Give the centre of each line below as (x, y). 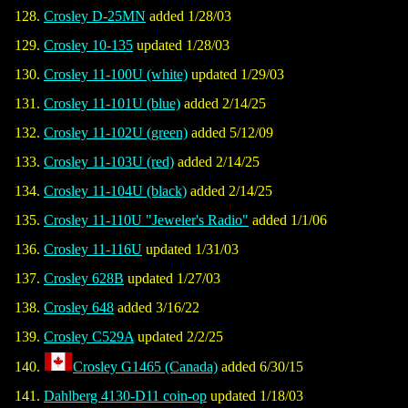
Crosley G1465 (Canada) (145, 367)
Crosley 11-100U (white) (116, 75)
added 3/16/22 (157, 308)
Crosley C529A (89, 337)
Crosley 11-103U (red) (109, 162)
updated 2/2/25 (178, 337)
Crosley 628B (84, 279)
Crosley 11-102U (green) (116, 133)
